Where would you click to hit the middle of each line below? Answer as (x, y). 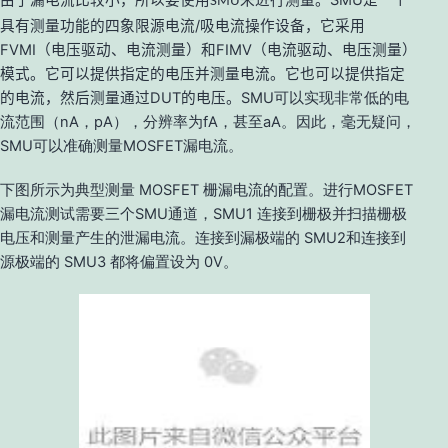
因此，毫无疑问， (356, 122)
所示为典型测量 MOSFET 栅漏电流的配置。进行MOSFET (221, 190)
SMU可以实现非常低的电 (325, 98)
